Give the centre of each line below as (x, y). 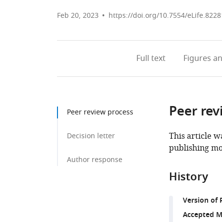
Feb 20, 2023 (78, 16)
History (188, 178)
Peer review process (100, 112)
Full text (151, 58)
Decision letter (91, 136)
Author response (95, 160)
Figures (197, 58)
